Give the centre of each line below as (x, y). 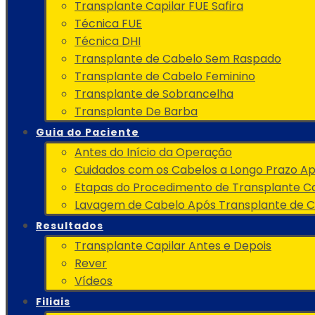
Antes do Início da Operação (153, 152)
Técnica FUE (108, 24)
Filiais (53, 302)
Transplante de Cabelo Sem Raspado (178, 59)
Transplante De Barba (136, 111)
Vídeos (94, 281)
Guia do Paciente (88, 132)
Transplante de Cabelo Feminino (165, 76)
